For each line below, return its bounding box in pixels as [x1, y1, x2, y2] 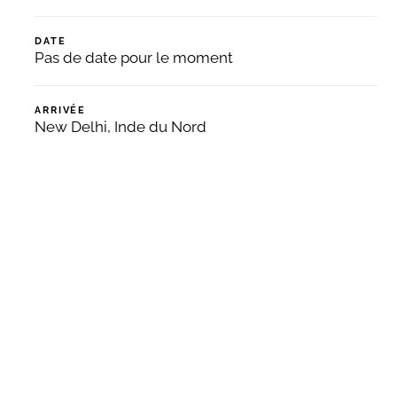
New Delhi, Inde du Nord [35, 118, 207, 136]
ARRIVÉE [35, 105, 86, 116]
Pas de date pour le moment [35, 49, 234, 66]
